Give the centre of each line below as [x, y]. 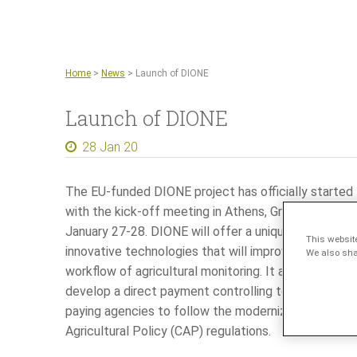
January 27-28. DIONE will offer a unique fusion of [205, 231]
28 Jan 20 [110, 147]
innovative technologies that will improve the [191, 251]
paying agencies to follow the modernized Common [209, 311]
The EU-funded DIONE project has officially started [209, 192]
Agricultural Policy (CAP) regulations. [168, 331]
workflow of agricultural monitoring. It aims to [192, 271]
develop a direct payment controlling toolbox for [202, 291]
